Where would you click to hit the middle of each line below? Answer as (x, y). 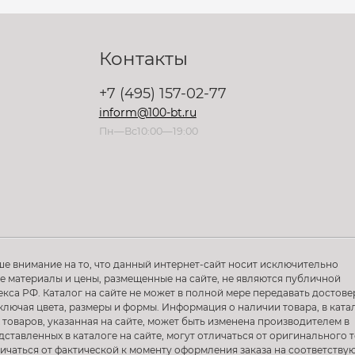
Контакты (143, 59)
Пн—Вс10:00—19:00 (148, 131)
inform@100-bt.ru (147, 113)
